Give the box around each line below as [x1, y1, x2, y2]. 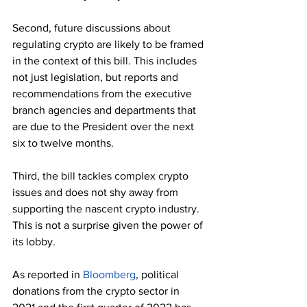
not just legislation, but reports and [12, 71, 181, 84]
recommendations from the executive [12, 88, 195, 100]
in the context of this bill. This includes [12, 55, 199, 67]
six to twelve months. [12, 137, 114, 149]
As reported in [12, 269, 83, 281]
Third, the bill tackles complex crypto [12, 170, 191, 182]
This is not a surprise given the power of [12, 219, 206, 232]
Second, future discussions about [12, 22, 173, 34]
